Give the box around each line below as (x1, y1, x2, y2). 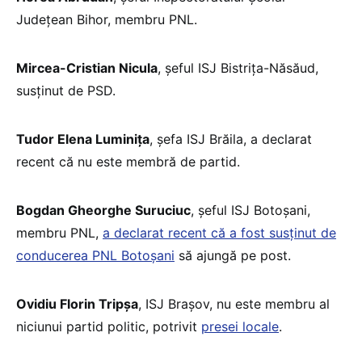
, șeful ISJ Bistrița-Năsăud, (158, 59, 318, 76)
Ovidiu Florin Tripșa (16, 295, 138, 312)
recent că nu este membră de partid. (16, 153, 240, 170)
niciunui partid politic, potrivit (16, 318, 201, 335)
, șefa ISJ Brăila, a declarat (149, 130, 312, 147)
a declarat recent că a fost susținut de (103, 224, 336, 241)
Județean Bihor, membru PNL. (16, 11, 197, 27)
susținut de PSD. (16, 82, 116, 99)
